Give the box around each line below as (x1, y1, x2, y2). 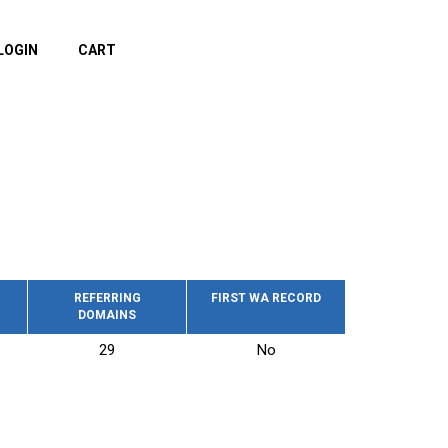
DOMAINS (78, 308, 136, 322)
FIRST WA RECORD (211, 291, 321, 305)
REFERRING (73, 291, 141, 305)
